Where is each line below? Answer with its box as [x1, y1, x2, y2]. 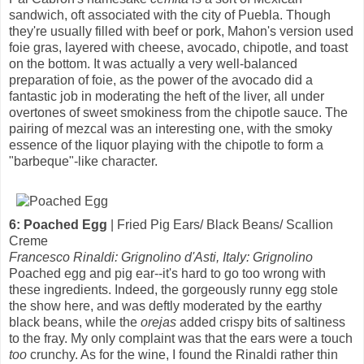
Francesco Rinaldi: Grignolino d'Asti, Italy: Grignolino [9, 249, 313, 264]
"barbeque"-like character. [9, 154, 158, 168]
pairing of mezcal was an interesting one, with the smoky [9, 121, 332, 136]
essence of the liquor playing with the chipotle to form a [9, 137, 323, 152]
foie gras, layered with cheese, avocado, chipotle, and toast [9, 40, 348, 54]
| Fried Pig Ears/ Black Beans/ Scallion [107, 217, 333, 232]
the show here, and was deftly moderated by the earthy [9, 298, 322, 313]
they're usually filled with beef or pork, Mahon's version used [9, 24, 353, 38]
